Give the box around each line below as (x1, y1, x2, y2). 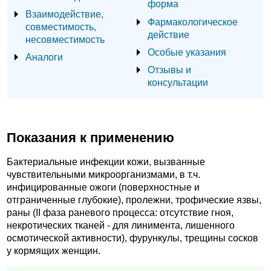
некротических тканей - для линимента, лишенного (7, 220, 235, 231)
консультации (148, 76, 208, 88)
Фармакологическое (148, 16, 238, 27)
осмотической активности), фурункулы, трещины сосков (7, 233, 258, 244)
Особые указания (148, 46, 226, 57)
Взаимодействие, (25, 8, 103, 19)
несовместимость (25, 33, 105, 45)
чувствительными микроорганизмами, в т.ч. (7, 169, 200, 180)
